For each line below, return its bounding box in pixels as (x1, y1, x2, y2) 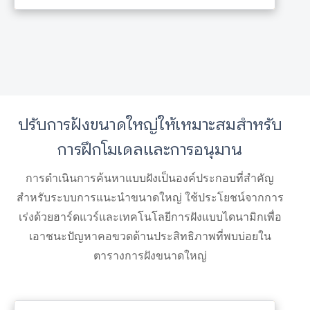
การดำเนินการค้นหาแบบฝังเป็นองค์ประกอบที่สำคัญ (26, 172, 274, 185)
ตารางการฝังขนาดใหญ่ (93, 249, 207, 262)
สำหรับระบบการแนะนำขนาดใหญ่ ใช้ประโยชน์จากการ (16, 191, 284, 204)
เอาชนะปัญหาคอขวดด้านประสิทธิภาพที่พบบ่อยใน (28, 230, 271, 243)
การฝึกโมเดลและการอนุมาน (57, 139, 242, 160)
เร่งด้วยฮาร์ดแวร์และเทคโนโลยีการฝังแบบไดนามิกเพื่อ (18, 210, 282, 224)
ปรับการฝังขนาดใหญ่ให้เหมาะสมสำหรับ (17, 114, 282, 135)
